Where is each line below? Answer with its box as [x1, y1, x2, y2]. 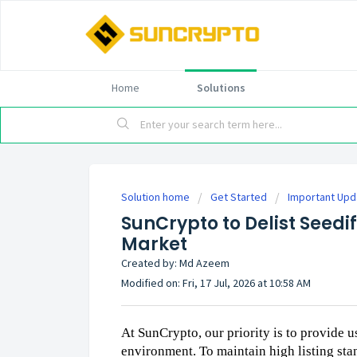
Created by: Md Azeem [121, 256, 229, 270]
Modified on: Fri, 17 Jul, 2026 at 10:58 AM [121, 276, 311, 290]
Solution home [121, 190, 192, 204]
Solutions [196, 80, 245, 95]
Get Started [210, 190, 267, 204]
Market [121, 232, 187, 257]
